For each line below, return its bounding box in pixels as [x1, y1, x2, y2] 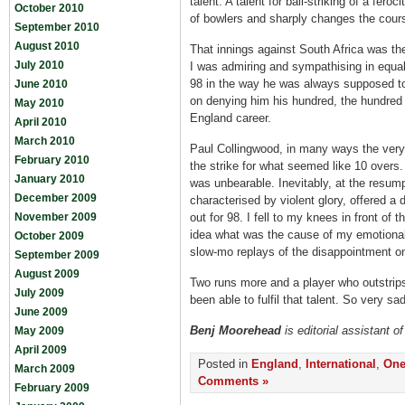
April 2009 [14, 344, 67, 356]
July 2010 [14, 59, 64, 71]
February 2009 [14, 381, 89, 394]
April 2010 [14, 116, 67, 128]
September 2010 [14, 21, 99, 33]
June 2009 [14, 306, 68, 318]
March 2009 [14, 363, 75, 375]
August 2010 [14, 40, 80, 52]
